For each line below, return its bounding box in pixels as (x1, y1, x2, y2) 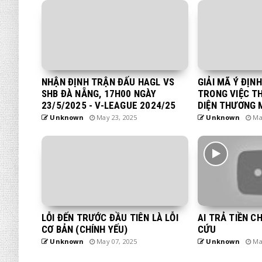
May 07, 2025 (95, 236, 137, 246)
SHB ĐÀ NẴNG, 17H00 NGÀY (42, 87, 157, 99)
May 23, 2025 (95, 112, 137, 122)
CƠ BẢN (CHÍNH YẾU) (42, 223, 128, 235)
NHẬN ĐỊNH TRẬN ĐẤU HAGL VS (42, 75, 175, 88)
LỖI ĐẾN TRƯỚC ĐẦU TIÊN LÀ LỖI (42, 211, 178, 223)
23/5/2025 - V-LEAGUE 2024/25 (42, 99, 176, 111)
